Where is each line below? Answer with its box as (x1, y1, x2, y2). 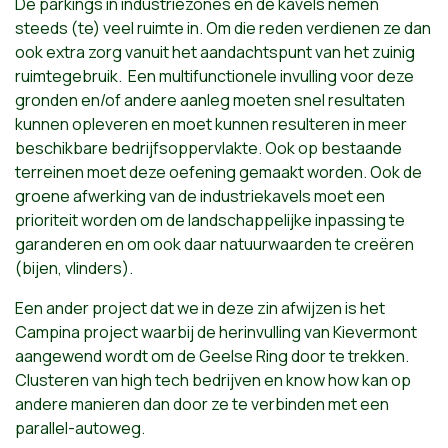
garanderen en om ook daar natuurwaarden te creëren (15, 232, 414, 255)
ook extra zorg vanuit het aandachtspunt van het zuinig (15, 40, 415, 63)
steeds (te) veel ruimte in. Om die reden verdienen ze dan (15, 16, 431, 39)
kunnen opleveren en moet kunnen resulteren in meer (15, 112, 407, 135)
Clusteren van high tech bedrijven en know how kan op (15, 368, 411, 391)
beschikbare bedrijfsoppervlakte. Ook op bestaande (15, 136, 402, 159)
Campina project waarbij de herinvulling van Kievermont (15, 320, 417, 343)
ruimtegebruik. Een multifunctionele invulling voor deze (15, 64, 414, 87)
